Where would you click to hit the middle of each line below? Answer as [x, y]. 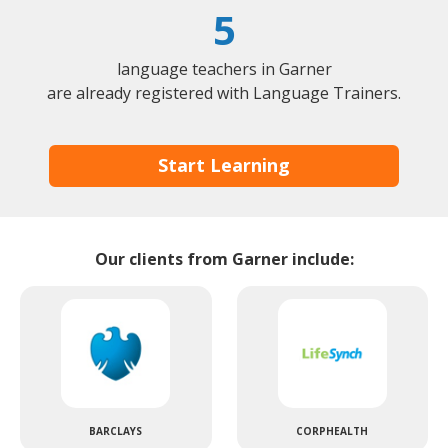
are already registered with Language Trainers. [224, 92]
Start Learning [224, 165]
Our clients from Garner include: [224, 259]
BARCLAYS [116, 431]
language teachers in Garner [224, 68]
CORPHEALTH [332, 431]
